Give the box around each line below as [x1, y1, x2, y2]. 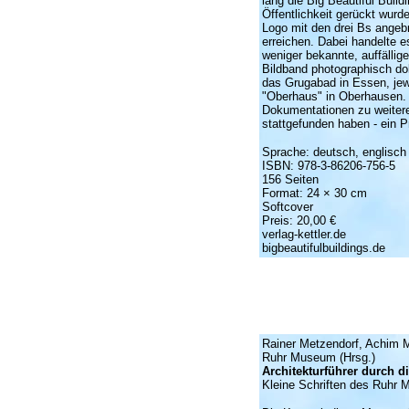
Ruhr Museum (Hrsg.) [261, 351, 375, 364]
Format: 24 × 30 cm [261, 186, 367, 200]
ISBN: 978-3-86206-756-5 [261, 159, 395, 173]
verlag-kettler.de [261, 227, 346, 241]
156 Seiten [261, 173, 319, 186]
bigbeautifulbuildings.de [261, 241, 385, 255]
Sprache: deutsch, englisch [261, 145, 406, 159]
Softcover [261, 200, 313, 214]
